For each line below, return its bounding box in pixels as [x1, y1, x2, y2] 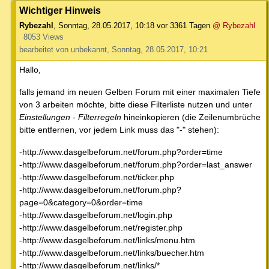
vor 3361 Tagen [157, 20, 210, 30]
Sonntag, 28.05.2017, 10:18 [58, 20, 154, 30]
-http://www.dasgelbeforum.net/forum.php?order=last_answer [19, 159, 252, 169]
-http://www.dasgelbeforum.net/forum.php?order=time [19, 147, 223, 157]
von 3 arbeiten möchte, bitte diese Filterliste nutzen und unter [19, 99, 252, 109]
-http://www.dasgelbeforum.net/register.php [19, 222, 183, 232]
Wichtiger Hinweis [19, 4, 101, 16]
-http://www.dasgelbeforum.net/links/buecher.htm [19, 247, 204, 258]
